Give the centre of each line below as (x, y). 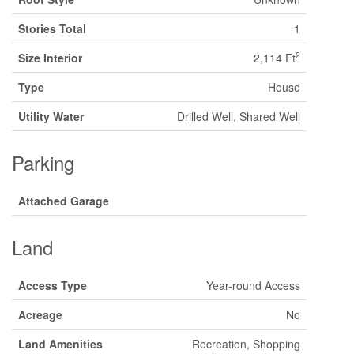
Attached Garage (64, 201)
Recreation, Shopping (246, 344)
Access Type (53, 285)
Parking (43, 162)
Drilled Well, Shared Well (239, 116)
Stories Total (52, 28)
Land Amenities (60, 344)
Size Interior (50, 58)
